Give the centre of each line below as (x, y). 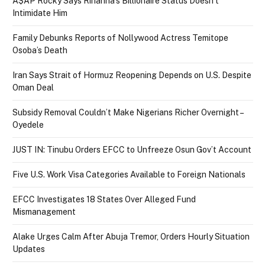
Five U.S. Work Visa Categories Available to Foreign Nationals (129, 174)
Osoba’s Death (40, 50)
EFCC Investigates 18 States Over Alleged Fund (104, 199)
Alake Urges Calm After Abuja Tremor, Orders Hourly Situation (131, 236)
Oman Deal (33, 87)
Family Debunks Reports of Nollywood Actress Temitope (120, 38)
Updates (29, 249)
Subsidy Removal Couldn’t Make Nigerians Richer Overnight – (128, 112)
